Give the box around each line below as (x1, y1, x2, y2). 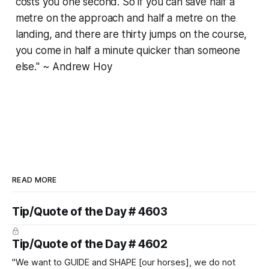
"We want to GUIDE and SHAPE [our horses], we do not (12, 256, 235, 268)
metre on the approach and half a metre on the (15, 11, 237, 24)
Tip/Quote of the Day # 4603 (12, 204, 168, 219)
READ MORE (12, 175, 57, 184)
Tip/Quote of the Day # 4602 (12, 237, 168, 251)
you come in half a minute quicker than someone (15, 44, 240, 56)
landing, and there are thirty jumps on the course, (15, 28, 247, 40)
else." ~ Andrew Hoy (15, 60, 112, 73)
